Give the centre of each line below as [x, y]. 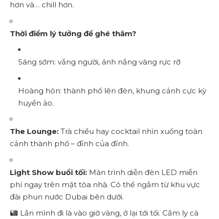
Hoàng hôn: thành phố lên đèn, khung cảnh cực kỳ [112, 90]
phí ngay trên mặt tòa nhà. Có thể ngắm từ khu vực [105, 184]
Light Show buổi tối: [48, 172]
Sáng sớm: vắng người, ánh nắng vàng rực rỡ [99, 62]
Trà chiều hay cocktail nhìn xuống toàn [131, 131]
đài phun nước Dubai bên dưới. [67, 197]
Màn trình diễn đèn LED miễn [142, 172]
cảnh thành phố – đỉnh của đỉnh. [69, 144]
